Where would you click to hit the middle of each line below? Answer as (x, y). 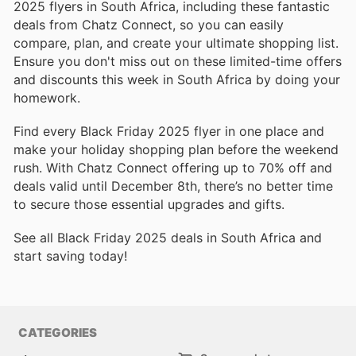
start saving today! (70, 255)
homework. (47, 97)
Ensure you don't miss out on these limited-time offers (178, 61)
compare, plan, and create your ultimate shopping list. (176, 43)
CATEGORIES (58, 333)
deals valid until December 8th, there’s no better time (173, 186)
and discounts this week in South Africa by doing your (177, 79)
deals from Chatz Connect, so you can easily (149, 24)
